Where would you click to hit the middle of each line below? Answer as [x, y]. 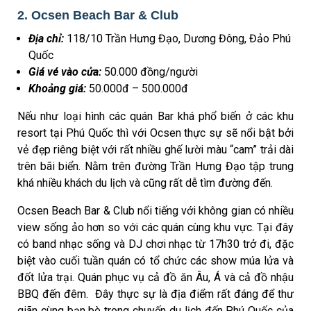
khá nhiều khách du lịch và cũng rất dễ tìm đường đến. [145, 183]
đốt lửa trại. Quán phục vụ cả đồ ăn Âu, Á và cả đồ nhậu [155, 278]
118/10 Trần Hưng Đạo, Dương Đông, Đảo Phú [177, 39]
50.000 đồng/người [150, 72]
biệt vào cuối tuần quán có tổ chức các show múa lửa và [155, 261]
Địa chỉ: [46, 39]
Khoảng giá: [57, 89]
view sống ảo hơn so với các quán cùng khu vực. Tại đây [155, 228]
